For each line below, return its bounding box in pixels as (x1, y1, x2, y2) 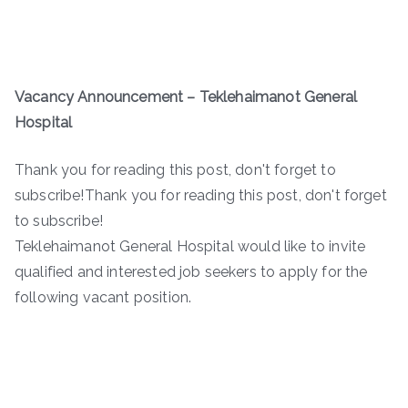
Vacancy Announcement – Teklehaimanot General (15, 88, 358, 107)
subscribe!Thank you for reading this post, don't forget (15, 187, 387, 205)
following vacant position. (15, 289, 192, 307)
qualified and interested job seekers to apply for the (15, 263, 368, 281)
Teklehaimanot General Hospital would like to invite (15, 238, 366, 256)
